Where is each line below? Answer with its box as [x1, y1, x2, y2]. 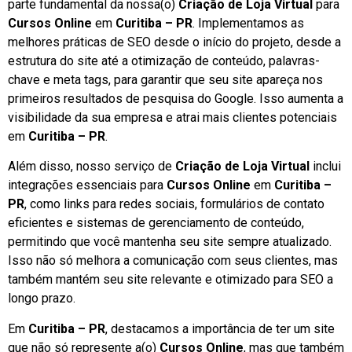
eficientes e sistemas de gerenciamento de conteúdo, [8, 215, 304, 231]
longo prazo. [8, 291, 75, 306]
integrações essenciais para [8, 178, 167, 193]
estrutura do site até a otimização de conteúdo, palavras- [8, 53, 320, 69]
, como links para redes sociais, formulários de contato [24, 196, 324, 212]
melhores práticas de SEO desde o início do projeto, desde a [8, 35, 341, 50]
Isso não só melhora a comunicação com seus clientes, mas [8, 253, 338, 269]
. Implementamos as [192, 16, 304, 31]
